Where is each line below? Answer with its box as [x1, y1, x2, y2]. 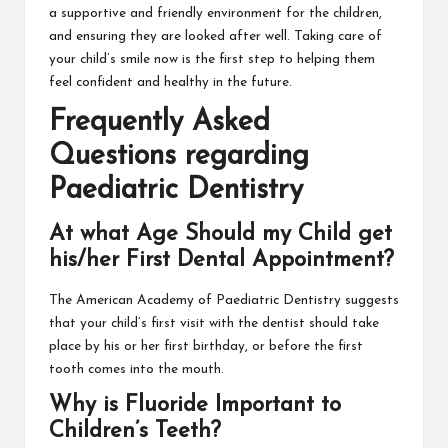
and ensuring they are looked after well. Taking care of [49, 30, 382, 44]
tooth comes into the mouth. [49, 362, 224, 376]
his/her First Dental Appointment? [49, 249, 394, 273]
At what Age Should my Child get [49, 223, 392, 247]
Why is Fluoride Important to [49, 393, 341, 417]
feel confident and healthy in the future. [49, 76, 292, 90]
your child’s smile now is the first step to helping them [49, 53, 375, 67]
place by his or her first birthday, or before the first [49, 339, 363, 353]
